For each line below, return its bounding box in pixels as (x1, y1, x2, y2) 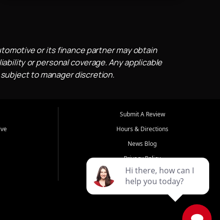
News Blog (128, 139, 157, 148)
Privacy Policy (124, 154, 161, 163)
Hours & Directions (116, 124, 168, 133)
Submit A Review (119, 110, 165, 118)
